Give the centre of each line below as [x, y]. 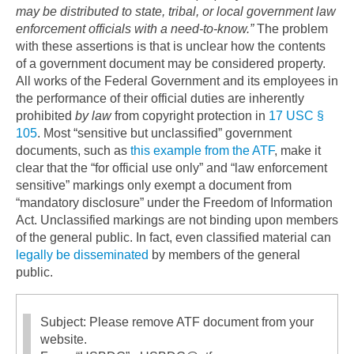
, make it [298, 150]
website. [64, 339]
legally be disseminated [82, 254]
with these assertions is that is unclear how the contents [171, 46]
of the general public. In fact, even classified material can [173, 237]
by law [93, 115]
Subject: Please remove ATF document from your [177, 322]
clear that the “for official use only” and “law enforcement [171, 168]
